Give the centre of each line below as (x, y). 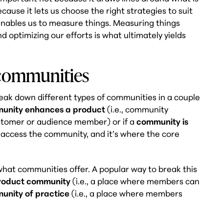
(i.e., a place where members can (135, 181)
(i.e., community (137, 109)
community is (163, 122)
